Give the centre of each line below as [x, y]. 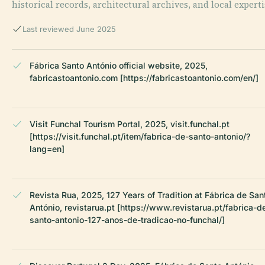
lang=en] [47, 149]
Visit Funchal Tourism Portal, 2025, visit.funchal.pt [130, 124]
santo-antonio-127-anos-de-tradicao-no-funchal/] [127, 220]
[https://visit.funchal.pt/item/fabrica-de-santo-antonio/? [140, 137]
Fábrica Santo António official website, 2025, [119, 66]
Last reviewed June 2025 [69, 29]
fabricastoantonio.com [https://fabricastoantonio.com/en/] [144, 78]
